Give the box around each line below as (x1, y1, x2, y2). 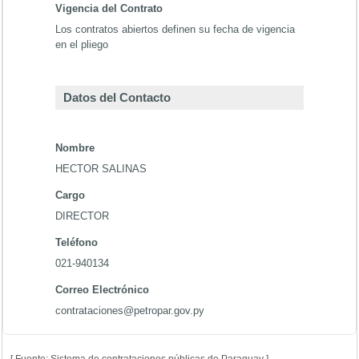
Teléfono (55, 236, 98, 248)
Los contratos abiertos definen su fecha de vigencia (55, 23, 295, 35)
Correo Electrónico (55, 284, 149, 296)
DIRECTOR (55, 210, 109, 222)
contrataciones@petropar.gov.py (55, 305, 204, 317)
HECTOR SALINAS (55, 163, 147, 175)
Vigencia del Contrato (55, 2, 163, 14)
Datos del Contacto (63, 91, 171, 104)
